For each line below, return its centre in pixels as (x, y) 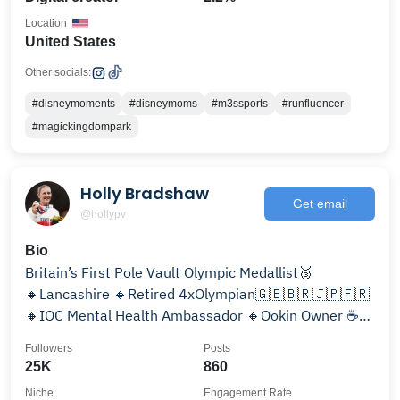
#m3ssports (240, 104)
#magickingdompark (82, 127)
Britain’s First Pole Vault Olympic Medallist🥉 (169, 272)
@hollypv (103, 214)
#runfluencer (313, 104)
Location (46, 23)
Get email (320, 203)
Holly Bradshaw (145, 193)
